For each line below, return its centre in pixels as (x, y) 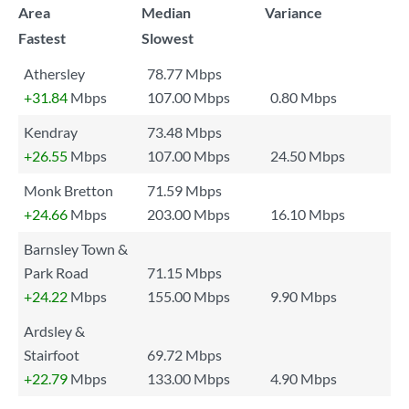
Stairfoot (52, 355)
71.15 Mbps (184, 273)
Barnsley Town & (76, 249)
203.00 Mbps (189, 214)
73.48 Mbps (184, 132)
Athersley (54, 73)
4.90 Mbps (304, 378)
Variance (294, 12)
